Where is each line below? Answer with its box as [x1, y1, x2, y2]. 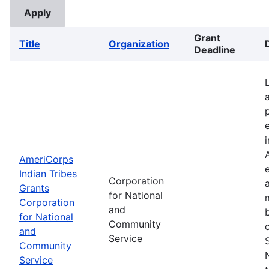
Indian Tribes [19, 167, 77, 180]
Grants [19, 181, 49, 194]
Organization [109, 37, 169, 50]
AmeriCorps [19, 153, 73, 165]
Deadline [194, 43, 235, 56]
